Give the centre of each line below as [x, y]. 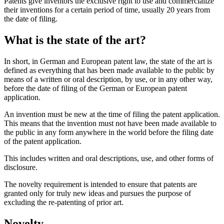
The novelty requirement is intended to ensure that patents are [100, 184]
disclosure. [21, 167]
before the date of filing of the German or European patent [95, 88]
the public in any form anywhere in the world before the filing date [109, 132]
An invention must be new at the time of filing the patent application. [112, 114]
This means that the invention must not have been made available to [110, 123]
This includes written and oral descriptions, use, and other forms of [109, 158]
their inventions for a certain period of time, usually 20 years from [107, 9]
